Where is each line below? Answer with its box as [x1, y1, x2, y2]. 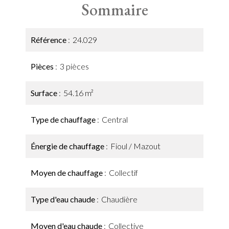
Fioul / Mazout [110, 141, 161, 151]
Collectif [109, 168, 138, 177]
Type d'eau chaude [31, 194, 97, 204]
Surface [31, 88, 59, 98]
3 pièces [60, 61, 89, 71]
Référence [31, 35, 68, 44]
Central [102, 114, 128, 124]
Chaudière [101, 194, 138, 204]
